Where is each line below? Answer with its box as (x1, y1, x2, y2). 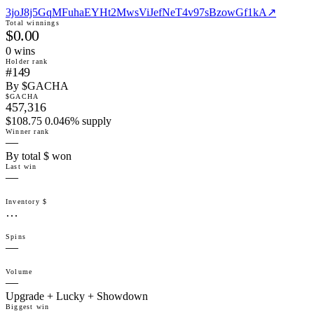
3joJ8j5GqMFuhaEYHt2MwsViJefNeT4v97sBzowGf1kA (6, 6, 267, 19)
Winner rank (6, 128, 50, 136)
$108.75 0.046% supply (6, 115, 111, 128)
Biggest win (6, 303, 50, 311)
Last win (6, 163, 37, 171)
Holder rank (6, 57, 48, 66)
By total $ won (6, 150, 71, 163)
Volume (6, 268, 33, 276)
